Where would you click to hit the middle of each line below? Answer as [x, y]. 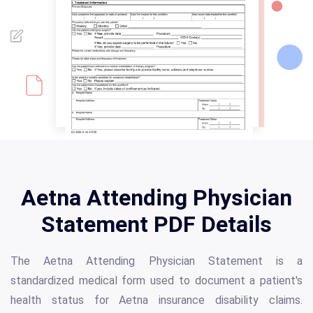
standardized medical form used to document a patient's [156, 281]
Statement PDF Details [156, 225]
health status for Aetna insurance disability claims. [156, 300]
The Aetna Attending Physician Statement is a [156, 261]
